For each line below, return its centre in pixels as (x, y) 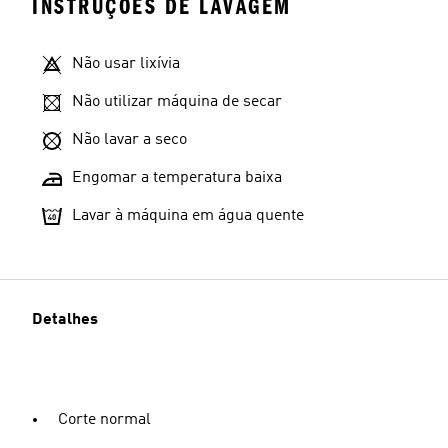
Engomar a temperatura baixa (177, 177)
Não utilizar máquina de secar (177, 101)
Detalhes (65, 319)
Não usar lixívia (126, 63)
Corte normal (104, 419)
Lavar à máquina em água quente (188, 215)
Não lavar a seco (129, 139)
